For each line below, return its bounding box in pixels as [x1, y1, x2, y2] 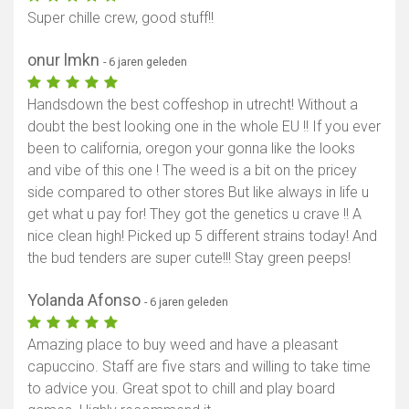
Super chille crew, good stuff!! [27, 9, 214, 27]
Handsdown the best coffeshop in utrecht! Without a [27, 96, 358, 114]
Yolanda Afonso [27, 290, 144, 310]
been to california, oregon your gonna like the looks [27, 140, 355, 158]
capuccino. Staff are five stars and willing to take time [27, 358, 371, 376]
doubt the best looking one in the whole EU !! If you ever [27, 118, 381, 136]
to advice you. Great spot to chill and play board [27, 380, 335, 398]
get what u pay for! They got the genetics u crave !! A [27, 205, 362, 224]
